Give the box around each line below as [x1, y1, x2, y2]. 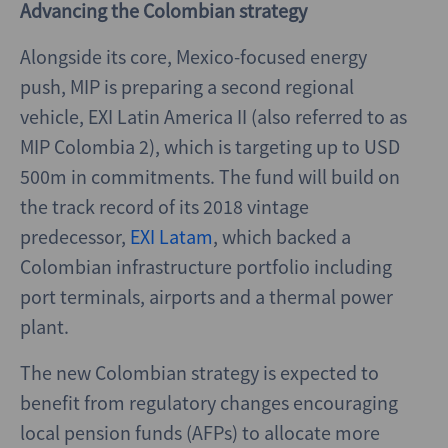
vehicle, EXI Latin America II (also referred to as [20, 104, 407, 129]
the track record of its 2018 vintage [20, 194, 309, 219]
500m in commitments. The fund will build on [20, 164, 400, 189]
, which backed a [213, 224, 351, 249]
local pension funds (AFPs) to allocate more [20, 420, 380, 445]
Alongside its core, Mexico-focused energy [20, 44, 367, 69]
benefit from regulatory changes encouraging [20, 390, 398, 415]
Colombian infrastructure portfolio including [20, 254, 392, 279]
